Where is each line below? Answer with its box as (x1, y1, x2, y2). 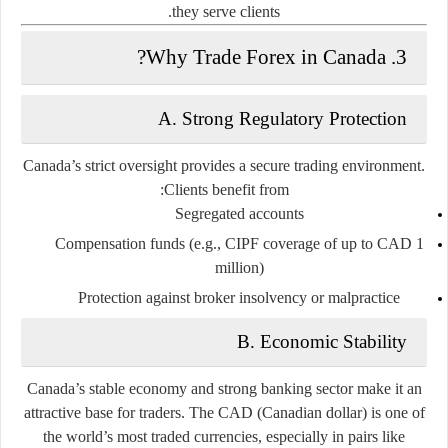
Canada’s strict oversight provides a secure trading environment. (23, 156, 425, 174)
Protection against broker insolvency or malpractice (78, 288, 400, 306)
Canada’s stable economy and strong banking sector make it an (26, 379, 422, 397)
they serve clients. (172, 2, 280, 20)
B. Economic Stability (237, 330, 407, 352)
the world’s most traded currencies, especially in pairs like (43, 427, 405, 445)
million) (214, 258, 264, 276)
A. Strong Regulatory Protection (158, 107, 407, 129)
